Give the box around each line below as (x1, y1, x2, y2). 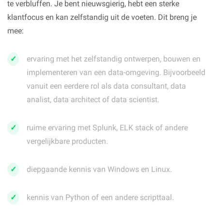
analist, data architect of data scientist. (27, 95, 161, 104)
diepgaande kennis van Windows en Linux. (27, 165, 172, 174)
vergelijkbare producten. (27, 137, 108, 146)
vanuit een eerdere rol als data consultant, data (27, 81, 186, 91)
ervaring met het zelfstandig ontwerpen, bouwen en (27, 54, 201, 63)
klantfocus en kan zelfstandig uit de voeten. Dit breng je (7, 13, 197, 22)
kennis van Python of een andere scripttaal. (27, 193, 174, 202)
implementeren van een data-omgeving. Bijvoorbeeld (27, 68, 205, 77)
